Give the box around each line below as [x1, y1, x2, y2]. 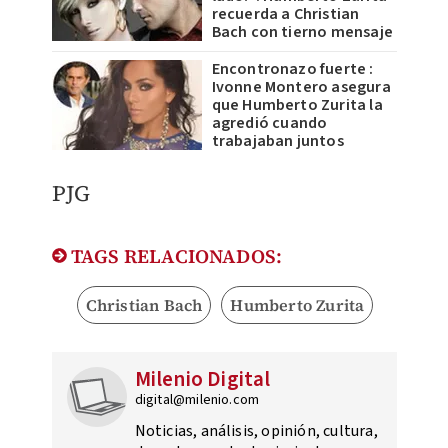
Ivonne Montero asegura [211, 76, 391, 99]
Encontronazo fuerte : [211, 58, 374, 81]
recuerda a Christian [211, 3, 360, 26]
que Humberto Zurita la [211, 94, 383, 117]
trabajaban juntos [211, 130, 344, 153]
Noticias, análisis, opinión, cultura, [134, 420, 378, 443]
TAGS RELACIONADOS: [66, 243, 283, 270]
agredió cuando [211, 112, 328, 135]
